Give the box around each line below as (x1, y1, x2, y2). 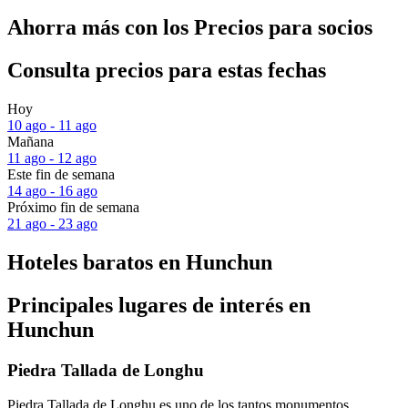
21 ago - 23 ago (7, 216, 97, 232)
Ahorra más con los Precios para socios (7, 15, 372, 40)
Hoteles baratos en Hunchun (7, 250, 272, 274)
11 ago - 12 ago (7, 150, 97, 167)
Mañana (7, 134, 54, 150)
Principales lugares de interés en (7, 292, 311, 317)
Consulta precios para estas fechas (7, 58, 326, 83)
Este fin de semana (7, 167, 115, 183)
